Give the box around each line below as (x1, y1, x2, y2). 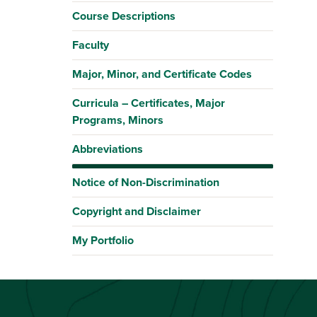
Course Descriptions (72, 8, 175, 24)
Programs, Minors (72, 112, 163, 128)
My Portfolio (72, 232, 134, 248)
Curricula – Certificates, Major (72, 95, 225, 111)
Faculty (72, 37, 109, 53)
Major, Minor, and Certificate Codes (72, 66, 252, 82)
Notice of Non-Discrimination (72, 174, 219, 190)
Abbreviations (72, 141, 143, 157)
